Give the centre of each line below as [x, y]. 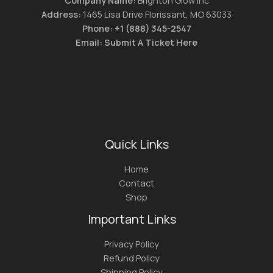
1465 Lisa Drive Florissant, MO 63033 [156, 14]
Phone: [97, 28]
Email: [89, 42]
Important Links [132, 219]
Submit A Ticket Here [151, 42]
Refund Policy [132, 258]
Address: [61, 14]
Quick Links [136, 144]
